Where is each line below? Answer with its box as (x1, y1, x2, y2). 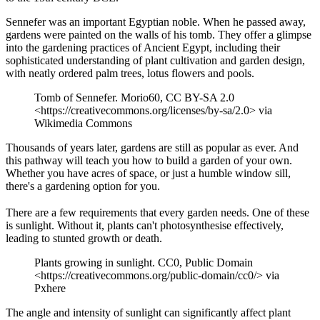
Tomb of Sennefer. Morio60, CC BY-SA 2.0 (34, 91, 234, 104)
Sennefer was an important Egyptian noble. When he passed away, (6, 16, 306, 29)
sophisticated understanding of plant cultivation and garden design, (6, 54, 305, 67)
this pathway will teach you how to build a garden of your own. (6, 154, 292, 167)
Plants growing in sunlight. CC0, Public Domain (34, 256, 253, 269)
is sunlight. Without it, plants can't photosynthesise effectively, (6, 219, 284, 231)
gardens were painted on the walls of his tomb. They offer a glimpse (6, 29, 311, 41)
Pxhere (34, 281, 66, 294)
